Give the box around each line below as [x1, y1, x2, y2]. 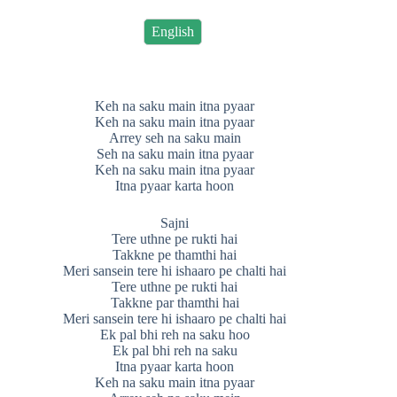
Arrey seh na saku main [108, 130, 241, 145]
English [151, 24, 194, 39]
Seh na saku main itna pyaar [96, 146, 253, 161]
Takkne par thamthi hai [110, 295, 239, 310]
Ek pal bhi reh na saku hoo [99, 327, 250, 342]
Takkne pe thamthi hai [113, 247, 237, 262]
